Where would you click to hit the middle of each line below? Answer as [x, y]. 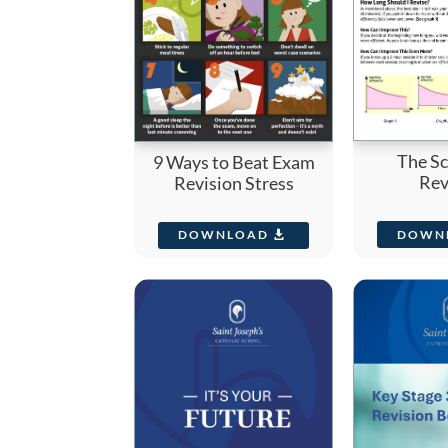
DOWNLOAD [224, 235]
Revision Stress [233, 182]
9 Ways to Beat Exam [233, 161]
